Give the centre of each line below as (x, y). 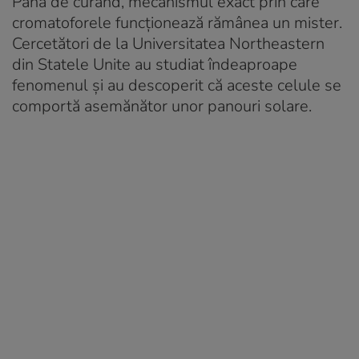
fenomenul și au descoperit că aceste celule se (177, 85)
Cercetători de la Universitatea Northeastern (168, 43)
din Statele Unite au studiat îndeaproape (155, 64)
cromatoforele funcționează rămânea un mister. (177, 22)
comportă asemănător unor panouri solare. (162, 106)
